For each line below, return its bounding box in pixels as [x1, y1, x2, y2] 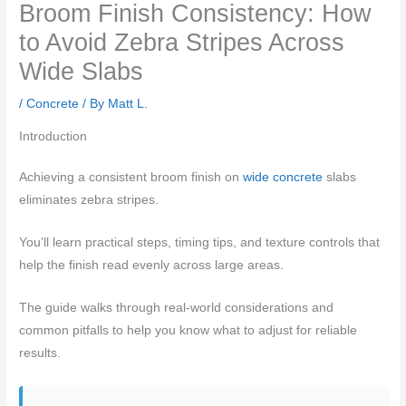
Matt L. [108, 97, 149, 111]
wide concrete [243, 170, 324, 185]
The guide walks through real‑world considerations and [19, 300, 334, 314]
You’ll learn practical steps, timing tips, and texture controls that [19, 235, 381, 249]
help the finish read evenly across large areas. [19, 257, 285, 272]
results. [19, 345, 62, 360]
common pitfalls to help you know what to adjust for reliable [19, 323, 358, 337]
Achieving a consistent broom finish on [19, 170, 244, 185]
